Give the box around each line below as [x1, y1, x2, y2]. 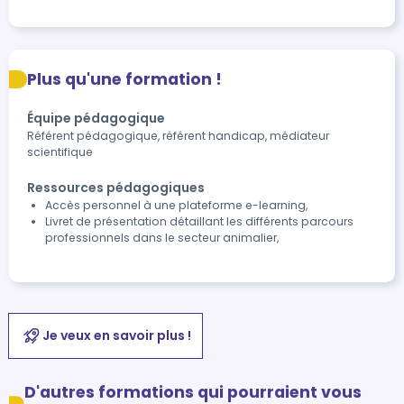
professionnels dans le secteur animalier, [45, 230, 279, 245]
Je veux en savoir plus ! [41, 326, 191, 344]
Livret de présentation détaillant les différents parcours [45, 214, 353, 229]
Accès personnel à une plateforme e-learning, [45, 197, 308, 213]
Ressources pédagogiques [27, 179, 205, 197]
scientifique [27, 144, 93, 160]
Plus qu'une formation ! [27, 69, 222, 90]
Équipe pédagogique [27, 109, 165, 127]
